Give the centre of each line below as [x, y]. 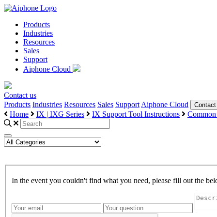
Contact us [20, 95]
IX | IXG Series [60, 114]
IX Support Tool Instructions [136, 114]
